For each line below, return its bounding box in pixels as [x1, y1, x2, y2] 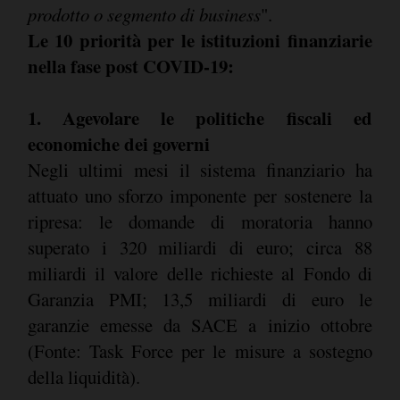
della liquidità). [27, 364, 140, 390]
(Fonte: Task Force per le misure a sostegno [27, 338, 372, 364]
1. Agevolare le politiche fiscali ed [27, 104, 372, 132]
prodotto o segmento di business [27, 2, 261, 28]
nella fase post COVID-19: [27, 53, 234, 80]
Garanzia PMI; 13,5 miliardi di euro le [27, 287, 372, 312]
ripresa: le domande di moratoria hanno [27, 209, 372, 235]
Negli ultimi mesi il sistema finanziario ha [27, 157, 372, 183]
